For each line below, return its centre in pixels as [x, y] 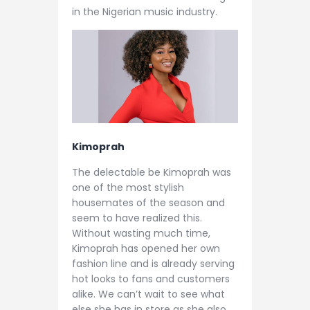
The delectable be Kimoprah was [152, 173]
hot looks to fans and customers [151, 279]
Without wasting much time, [141, 234]
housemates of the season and [148, 203]
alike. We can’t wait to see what [148, 294]
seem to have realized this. [137, 218]
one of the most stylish [128, 188]
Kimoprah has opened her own [146, 249]
